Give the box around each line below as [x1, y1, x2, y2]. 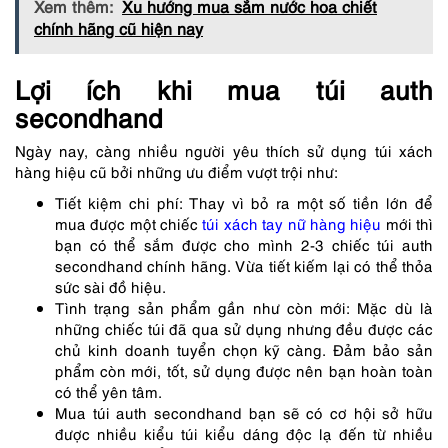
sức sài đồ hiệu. [55, 275, 166, 296]
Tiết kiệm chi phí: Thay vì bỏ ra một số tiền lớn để [55, 191, 433, 212]
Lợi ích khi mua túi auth [15, 69, 433, 106]
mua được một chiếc [55, 212, 203, 233]
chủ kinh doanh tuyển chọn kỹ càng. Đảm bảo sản [55, 338, 433, 359]
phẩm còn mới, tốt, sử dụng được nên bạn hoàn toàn [55, 359, 433, 380]
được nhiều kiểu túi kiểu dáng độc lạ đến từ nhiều [55, 422, 433, 443]
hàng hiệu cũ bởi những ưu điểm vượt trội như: [15, 160, 338, 181]
